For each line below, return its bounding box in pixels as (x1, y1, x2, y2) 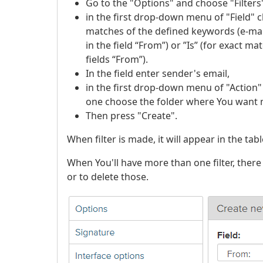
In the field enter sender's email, (86, 67, 230, 80)
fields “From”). (86, 53, 148, 66)
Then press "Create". (86, 109, 177, 122)
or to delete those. (67, 170, 149, 183)
